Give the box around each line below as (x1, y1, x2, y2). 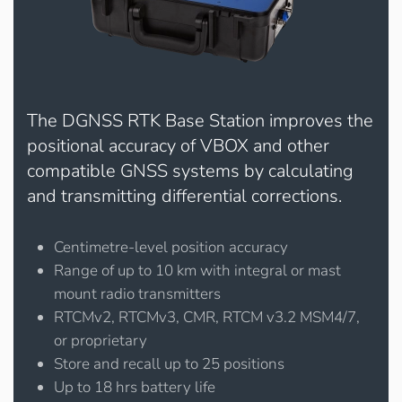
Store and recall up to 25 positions (54, 354, 284, 374)
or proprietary (54, 330, 147, 351)
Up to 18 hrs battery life (54, 377, 215, 398)
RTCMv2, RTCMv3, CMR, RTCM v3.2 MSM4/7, (54, 307, 360, 328)
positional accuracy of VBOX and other (27, 134, 329, 158)
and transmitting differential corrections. (27, 184, 342, 208)
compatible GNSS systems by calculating (27, 159, 354, 183)
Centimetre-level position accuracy (54, 237, 288, 258)
